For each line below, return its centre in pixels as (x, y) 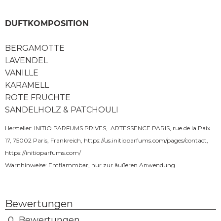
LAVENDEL (26, 60)
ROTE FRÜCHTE (38, 97)
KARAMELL (27, 85)
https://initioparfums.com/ (43, 152)
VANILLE (22, 73)
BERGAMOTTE (35, 48)
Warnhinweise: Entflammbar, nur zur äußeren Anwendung (90, 165)
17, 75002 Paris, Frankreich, (44, 140)
